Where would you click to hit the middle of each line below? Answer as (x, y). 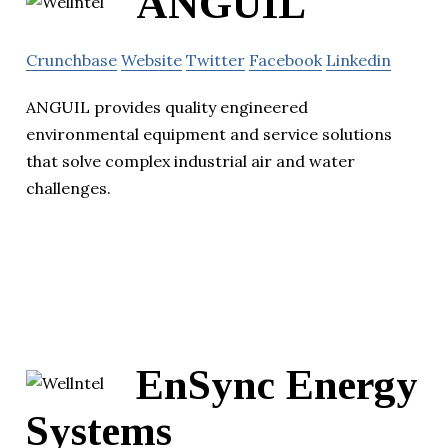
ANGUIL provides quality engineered (167, 106)
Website (151, 59)
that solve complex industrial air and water (190, 160)
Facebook (285, 59)
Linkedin (358, 59)
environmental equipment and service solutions (209, 133)
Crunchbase (71, 59)
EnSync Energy (277, 385)
